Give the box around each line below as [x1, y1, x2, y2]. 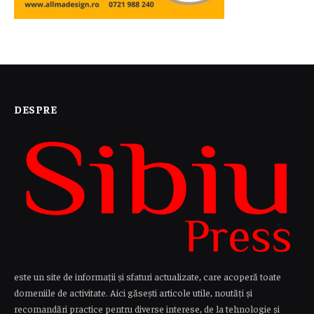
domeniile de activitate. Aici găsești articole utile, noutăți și [14, 286, 252, 299]
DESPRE [14, 102, 57, 116]
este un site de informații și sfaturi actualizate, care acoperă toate [14, 270, 281, 283]
